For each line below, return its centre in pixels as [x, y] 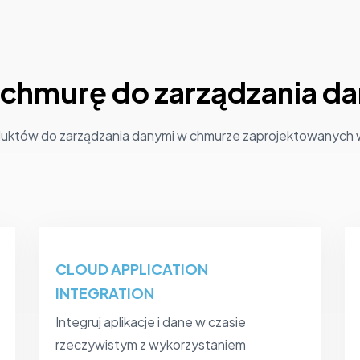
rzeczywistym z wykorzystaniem [151, 345]
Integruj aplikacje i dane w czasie [151, 322]
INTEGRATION [105, 293]
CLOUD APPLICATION [132, 269]
